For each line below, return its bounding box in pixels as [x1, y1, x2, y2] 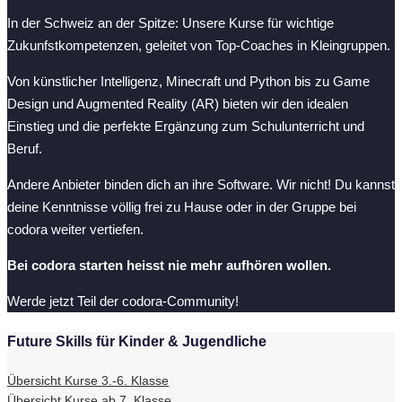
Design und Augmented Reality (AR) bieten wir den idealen [7, 96, 348, 112]
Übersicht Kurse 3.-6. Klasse [7, 373, 169, 389]
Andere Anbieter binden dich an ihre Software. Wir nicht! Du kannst [7, 177, 395, 193]
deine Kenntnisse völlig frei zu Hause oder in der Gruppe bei [7, 199, 356, 215]
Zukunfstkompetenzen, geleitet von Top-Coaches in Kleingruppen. [7, 38, 390, 54]
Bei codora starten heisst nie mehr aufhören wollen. [7, 258, 331, 274]
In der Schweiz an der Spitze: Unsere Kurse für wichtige [7, 15, 334, 31]
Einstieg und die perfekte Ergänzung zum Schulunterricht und [7, 118, 364, 135]
